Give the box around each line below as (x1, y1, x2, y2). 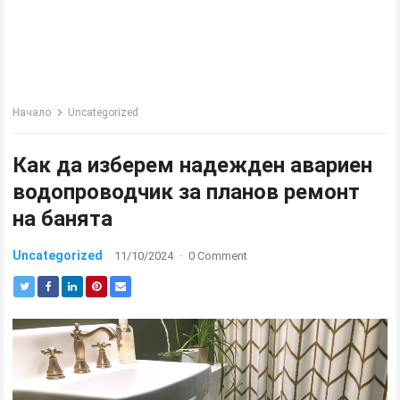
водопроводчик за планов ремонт (12, 179, 361, 204)
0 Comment (188, 249, 248, 262)
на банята (12, 206, 113, 231)
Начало (12, 106, 52, 119)
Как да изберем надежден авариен (12, 153, 373, 178)
